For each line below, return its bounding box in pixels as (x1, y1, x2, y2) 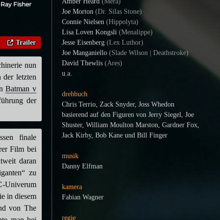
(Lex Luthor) (104, 39, 143, 46)
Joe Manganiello (61, 49, 107, 56)
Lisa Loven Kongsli (61, 28, 117, 36)
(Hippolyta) (104, 18, 138, 26)
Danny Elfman (61, 163, 103, 170)
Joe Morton (61, 8, 93, 15)
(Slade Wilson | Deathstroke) (107, 49, 189, 56)
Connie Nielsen (61, 18, 104, 26)
